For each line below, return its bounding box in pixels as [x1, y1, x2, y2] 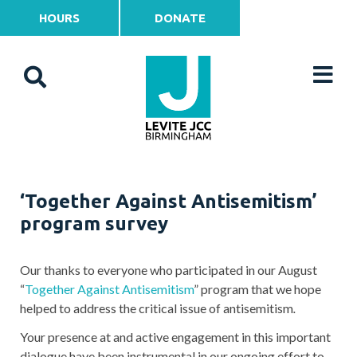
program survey [20, 213, 168, 234]
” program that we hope [194, 281, 321, 296]
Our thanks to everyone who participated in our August [20, 262, 317, 277]
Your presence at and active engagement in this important [20, 329, 331, 344]
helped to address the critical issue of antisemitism [20, 300, 293, 316]
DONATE [154, 11, 206, 25]
